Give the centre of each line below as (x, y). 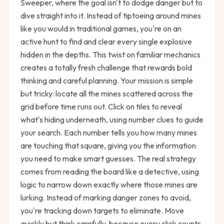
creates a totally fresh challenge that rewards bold (106, 67)
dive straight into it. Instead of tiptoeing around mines (111, 15)
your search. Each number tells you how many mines (109, 132)
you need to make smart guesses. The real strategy (108, 158)
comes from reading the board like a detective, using (110, 171)
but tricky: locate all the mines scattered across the (107, 93)
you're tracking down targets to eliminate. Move (102, 210)
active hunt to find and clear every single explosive (106, 41)
